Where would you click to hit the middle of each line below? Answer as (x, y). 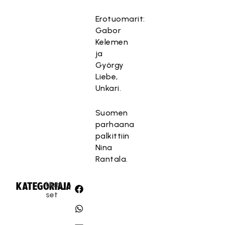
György (109, 65)
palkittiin (112, 136)
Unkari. (108, 88)
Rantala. (111, 159)
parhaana (115, 124)
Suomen (111, 113)
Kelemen (112, 42)
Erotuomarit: (120, 19)
